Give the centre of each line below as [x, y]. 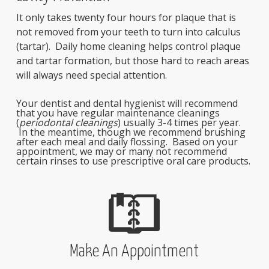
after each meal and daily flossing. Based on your [127, 142]
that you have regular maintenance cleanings [118, 113]
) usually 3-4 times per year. [179, 122]
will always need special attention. [91, 75]
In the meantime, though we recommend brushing [131, 132]
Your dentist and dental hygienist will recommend [127, 103]
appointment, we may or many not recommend [121, 151]
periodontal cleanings [68, 122]
